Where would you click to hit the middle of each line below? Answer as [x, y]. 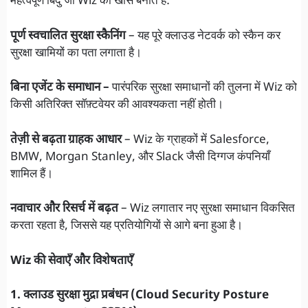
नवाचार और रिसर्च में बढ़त [66, 209]
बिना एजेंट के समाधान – [60, 88]
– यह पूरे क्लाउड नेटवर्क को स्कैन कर [203, 36]
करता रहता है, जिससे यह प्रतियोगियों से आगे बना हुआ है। [126, 227]
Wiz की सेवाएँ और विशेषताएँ [71, 261]
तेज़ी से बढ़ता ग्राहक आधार [66, 140]
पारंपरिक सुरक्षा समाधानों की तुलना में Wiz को [203, 88]
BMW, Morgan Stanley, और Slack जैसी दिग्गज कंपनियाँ [140, 157]
